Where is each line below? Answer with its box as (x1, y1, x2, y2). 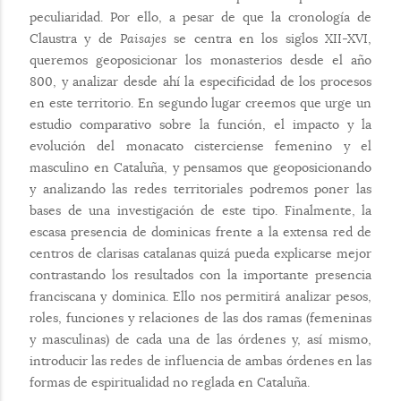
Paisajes (120, 30, 166, 47)
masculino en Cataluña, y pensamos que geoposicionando (30, 158, 371, 175)
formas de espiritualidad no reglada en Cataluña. (30, 373, 310, 390)
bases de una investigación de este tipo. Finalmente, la (30, 201, 371, 218)
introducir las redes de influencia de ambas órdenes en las (30, 352, 371, 369)
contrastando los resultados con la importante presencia (30, 266, 371, 283)
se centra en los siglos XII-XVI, (166, 30, 371, 47)
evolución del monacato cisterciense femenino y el (30, 137, 371, 154)
